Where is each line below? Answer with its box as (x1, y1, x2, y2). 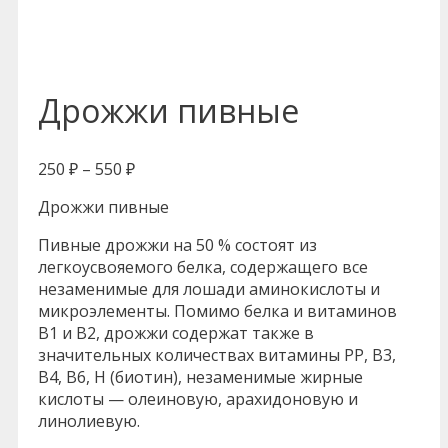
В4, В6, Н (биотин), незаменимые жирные (38, 366, 363, 389)
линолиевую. (38, 410, 140, 433)
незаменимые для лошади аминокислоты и (38, 278, 380, 301)
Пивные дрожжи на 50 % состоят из (38, 234, 317, 257)
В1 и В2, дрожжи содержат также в (38, 322, 314, 345)
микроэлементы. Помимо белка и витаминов (38, 300, 397, 323)
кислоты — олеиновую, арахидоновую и (38, 388, 358, 411)
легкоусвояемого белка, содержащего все (38, 256, 368, 279)
